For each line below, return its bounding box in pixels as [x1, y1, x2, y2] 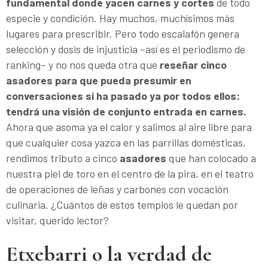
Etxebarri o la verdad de [6, 240, 212, 267]
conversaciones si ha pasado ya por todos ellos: [6, 89, 240, 102]
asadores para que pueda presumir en [6, 73, 191, 87]
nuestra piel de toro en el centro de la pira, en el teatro [6, 166, 254, 180]
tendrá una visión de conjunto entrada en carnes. [6, 104, 246, 118]
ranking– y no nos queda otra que [6, 57, 157, 71]
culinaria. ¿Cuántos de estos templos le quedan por [6, 197, 238, 211]
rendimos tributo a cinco [6, 151, 120, 165]
